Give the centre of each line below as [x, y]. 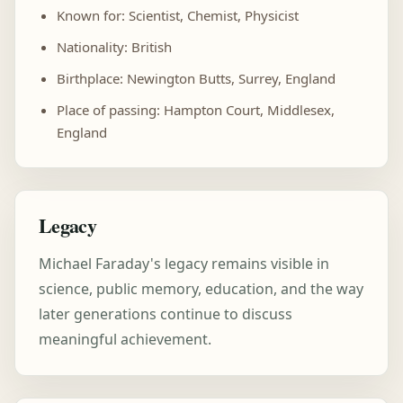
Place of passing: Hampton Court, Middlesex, [196, 110]
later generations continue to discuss [166, 314]
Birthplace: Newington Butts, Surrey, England [196, 78]
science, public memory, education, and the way [201, 289]
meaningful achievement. [125, 339]
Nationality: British [114, 47]
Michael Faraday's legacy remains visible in [184, 264]
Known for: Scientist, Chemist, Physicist [178, 15]
